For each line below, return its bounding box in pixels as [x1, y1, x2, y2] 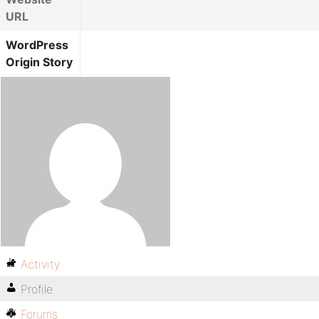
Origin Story [6, 55, 73, 69]
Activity [21, 257, 60, 271]
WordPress [6, 38, 68, 52]
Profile [21, 282, 53, 296]
